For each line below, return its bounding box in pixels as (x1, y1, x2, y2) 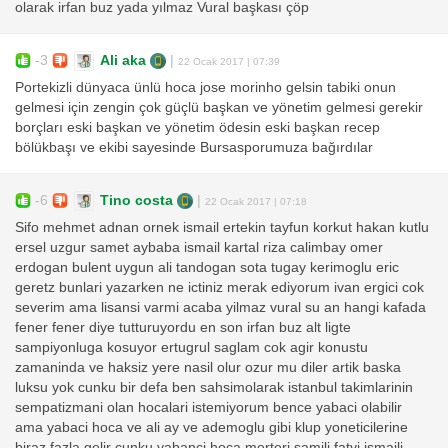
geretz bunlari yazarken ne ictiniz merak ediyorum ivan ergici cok (15, 280, 424, 296)
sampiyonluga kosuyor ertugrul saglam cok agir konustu (15, 340, 368, 356)
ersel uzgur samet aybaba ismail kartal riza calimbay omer (15, 240, 383, 256)
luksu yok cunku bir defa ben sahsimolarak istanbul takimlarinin (15, 380, 413, 396)
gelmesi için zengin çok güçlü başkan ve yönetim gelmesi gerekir (15, 100, 423, 116)
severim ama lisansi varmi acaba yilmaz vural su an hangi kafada (15, 300, 426, 316)
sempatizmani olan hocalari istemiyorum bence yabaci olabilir (15, 400, 402, 416)
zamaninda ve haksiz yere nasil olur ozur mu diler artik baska (15, 360, 401, 376)
